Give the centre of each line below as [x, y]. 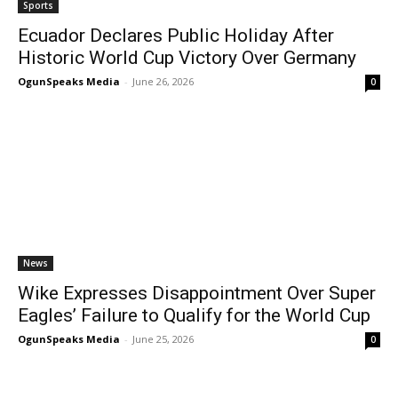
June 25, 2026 [163, 339]
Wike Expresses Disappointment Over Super [197, 293]
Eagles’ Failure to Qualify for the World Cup [194, 315]
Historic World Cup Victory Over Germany [187, 58]
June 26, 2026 [163, 81]
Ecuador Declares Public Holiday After [176, 36]
